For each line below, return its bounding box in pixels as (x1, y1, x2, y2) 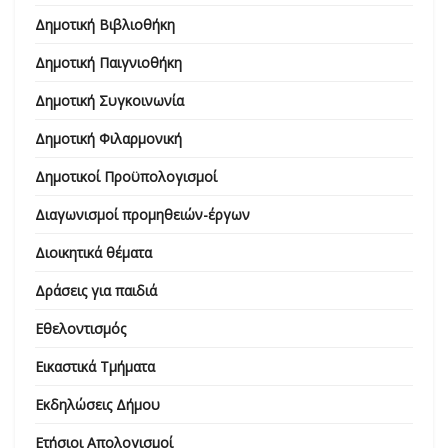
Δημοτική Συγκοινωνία (35, 90, 184, 110)
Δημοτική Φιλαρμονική (35, 128, 182, 148)
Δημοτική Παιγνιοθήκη (35, 52, 182, 72)
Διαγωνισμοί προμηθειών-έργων (35, 204, 250, 224)
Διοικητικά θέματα (35, 242, 152, 262)
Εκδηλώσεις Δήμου (35, 394, 160, 414)
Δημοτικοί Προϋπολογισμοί (35, 166, 217, 186)
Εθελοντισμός (35, 318, 126, 338)
